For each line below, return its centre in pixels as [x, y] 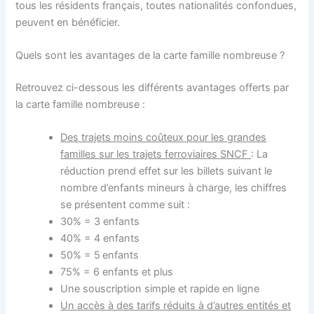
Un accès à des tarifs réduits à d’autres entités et [176, 306]
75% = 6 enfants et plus [117, 272]
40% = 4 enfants [100, 239]
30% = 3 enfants [100, 222]
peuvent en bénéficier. [68, 22]
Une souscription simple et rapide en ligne [160, 289]
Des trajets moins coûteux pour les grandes [164, 138]
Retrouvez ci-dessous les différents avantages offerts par [152, 87]
